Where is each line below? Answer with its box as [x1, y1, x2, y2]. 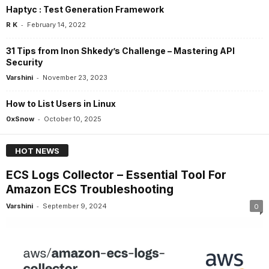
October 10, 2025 [44, 114, 101, 123]
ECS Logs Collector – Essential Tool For [6, 168, 226, 182]
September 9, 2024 [43, 201, 107, 210]
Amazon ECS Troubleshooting [6, 182, 174, 196]
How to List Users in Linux [6, 98, 116, 109]
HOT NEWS [15, 145, 59, 156]
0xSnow [6, 114, 34, 123]
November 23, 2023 [43, 73, 107, 82]
